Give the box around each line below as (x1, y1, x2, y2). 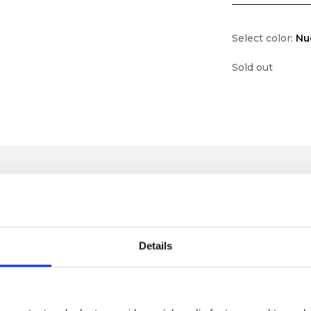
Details (138, 239, 173, 252)
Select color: (232, 32, 296, 44)
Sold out (232, 61, 274, 73)
